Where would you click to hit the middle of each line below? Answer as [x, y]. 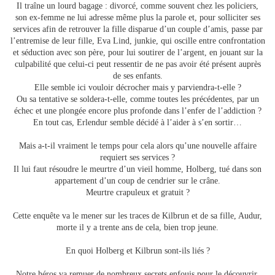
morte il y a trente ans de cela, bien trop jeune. [137, 228]
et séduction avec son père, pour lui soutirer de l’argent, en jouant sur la [137, 53]
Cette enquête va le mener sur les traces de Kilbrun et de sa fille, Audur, [137, 216]
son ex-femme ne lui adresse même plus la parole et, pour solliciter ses [137, 18]
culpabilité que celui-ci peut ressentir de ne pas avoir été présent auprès [137, 64]
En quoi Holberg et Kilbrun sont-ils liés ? [137, 251]
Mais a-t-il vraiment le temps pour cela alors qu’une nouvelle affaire [137, 146]
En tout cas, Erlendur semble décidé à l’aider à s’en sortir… [137, 123]
